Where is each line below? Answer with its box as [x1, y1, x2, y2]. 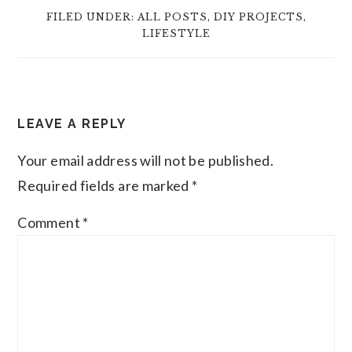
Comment [17, 213, 83, 231]
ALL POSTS [137, 10, 207, 23]
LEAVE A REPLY [17, 115, 126, 131]
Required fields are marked [17, 176, 192, 194]
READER [16, 93, 102, 115]
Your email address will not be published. [17, 151, 274, 169]
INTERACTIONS [16, 126, 181, 148]
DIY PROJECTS [213, 10, 303, 23]
